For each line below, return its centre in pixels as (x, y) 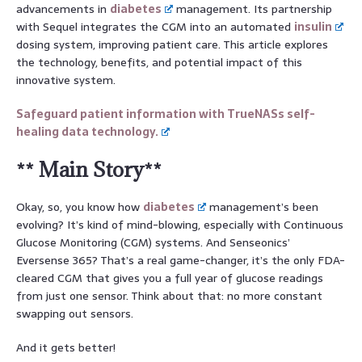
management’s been (263, 206)
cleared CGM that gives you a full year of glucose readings (170, 278)
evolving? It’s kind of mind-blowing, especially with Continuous (180, 224)
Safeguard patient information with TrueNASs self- (166, 114)
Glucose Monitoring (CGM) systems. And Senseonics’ (153, 242)
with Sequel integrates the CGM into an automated (155, 26)
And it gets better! (66, 347)
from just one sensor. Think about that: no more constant (169, 295)
